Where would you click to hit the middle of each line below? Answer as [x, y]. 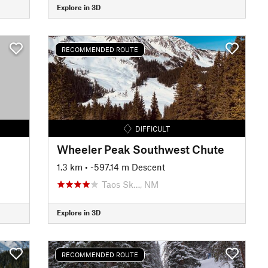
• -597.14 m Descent [125, 167]
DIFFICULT [152, 128]
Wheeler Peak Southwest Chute [140, 149]
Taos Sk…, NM [130, 184]
